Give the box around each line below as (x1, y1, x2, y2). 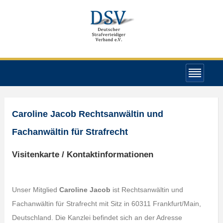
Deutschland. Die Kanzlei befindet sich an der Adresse (11, 214, 182, 222)
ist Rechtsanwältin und (110, 186, 183, 194)
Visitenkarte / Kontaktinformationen (11, 150, 153, 159)
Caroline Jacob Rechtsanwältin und (11, 109, 163, 119)
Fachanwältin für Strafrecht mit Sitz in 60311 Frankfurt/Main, (11, 200, 201, 208)
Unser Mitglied (11, 186, 59, 194)
